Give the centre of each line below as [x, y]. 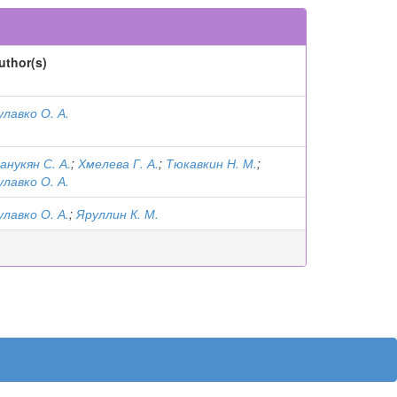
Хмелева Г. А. [118, 163]
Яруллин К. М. [117, 214]
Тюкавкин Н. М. [211, 163]
